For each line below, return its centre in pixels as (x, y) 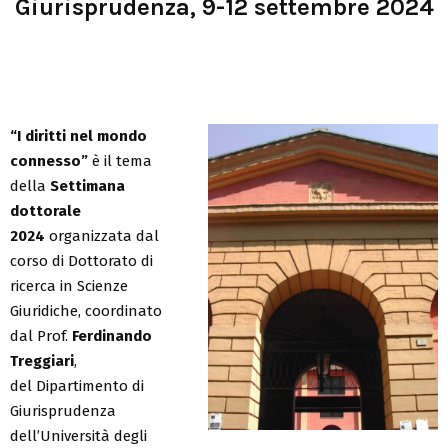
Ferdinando (112, 335)
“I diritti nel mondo (78, 135)
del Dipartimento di (77, 385)
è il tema (120, 160)
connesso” (49, 160)
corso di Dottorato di (81, 260)
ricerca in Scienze (69, 285)
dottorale (45, 210)
